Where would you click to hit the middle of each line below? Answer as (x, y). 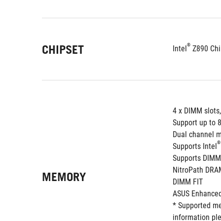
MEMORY (64, 177)
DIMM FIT (188, 182)
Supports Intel (195, 146)
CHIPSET (63, 50)
